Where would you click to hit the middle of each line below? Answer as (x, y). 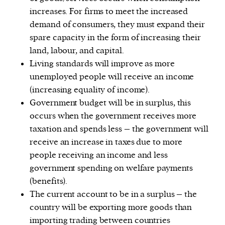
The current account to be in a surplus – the (113, 194)
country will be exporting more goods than (111, 207)
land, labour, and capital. (77, 50)
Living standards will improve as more (102, 64)
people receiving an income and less (99, 155)
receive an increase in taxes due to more (106, 142)
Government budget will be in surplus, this (110, 103)
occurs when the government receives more (113, 116)
